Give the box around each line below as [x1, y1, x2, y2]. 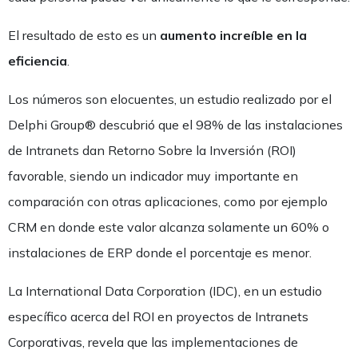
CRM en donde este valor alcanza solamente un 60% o [8, 219, 329, 235]
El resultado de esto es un [8, 27, 160, 43]
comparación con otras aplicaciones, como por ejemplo [8, 193, 328, 209]
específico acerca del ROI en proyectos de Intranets [8, 308, 308, 324]
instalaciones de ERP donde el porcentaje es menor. [8, 245, 312, 261]
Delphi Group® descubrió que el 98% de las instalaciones [8, 117, 343, 133]
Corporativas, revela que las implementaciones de [8, 334, 298, 350]
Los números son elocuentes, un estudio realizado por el [8, 91, 332, 107]
